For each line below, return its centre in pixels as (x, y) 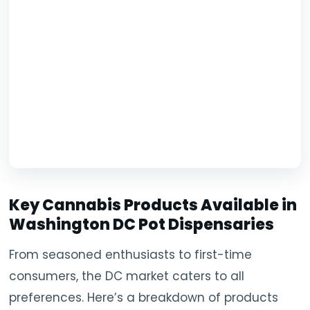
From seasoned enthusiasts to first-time (131, 255)
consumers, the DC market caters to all (127, 276)
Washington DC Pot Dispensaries (142, 225)
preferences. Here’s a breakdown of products (144, 298)
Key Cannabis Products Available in (153, 206)
